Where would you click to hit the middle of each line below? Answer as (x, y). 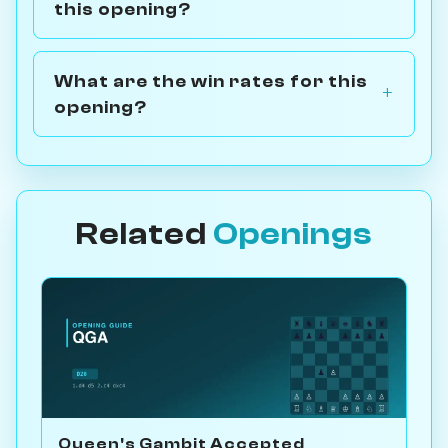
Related (144, 233)
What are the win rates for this (211, 80)
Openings (292, 233)
